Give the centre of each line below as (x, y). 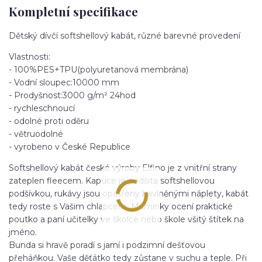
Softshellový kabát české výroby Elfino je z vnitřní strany (123, 168)
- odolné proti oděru (49, 121)
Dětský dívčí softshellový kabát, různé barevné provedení (125, 35)
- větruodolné (36, 134)
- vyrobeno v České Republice (70, 146)
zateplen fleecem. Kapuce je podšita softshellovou (112, 180)
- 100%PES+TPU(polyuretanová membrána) (99, 69)
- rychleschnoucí (42, 108)
